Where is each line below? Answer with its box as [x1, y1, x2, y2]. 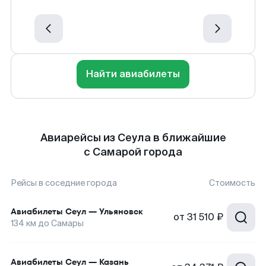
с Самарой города [84, 145, 182, 159]
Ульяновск [99, 205, 143, 217]
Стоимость [209, 178, 255, 188]
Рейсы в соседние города [11, 178, 117, 188]
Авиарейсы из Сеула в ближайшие [40, 131, 226, 145]
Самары [51, 218, 84, 229]
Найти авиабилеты [86, 68, 180, 80]
